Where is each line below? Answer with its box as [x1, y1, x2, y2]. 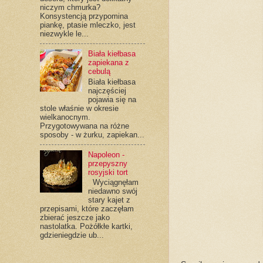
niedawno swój [87, 187, 137, 196]
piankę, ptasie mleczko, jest [39, 21, 136, 30]
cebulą [87, 67, 110, 76]
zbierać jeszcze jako [39, 213, 110, 222]
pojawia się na [87, 95, 136, 104]
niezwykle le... [39, 29, 89, 39]
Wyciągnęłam [87, 178, 139, 187]
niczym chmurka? [39, 3, 100, 12]
